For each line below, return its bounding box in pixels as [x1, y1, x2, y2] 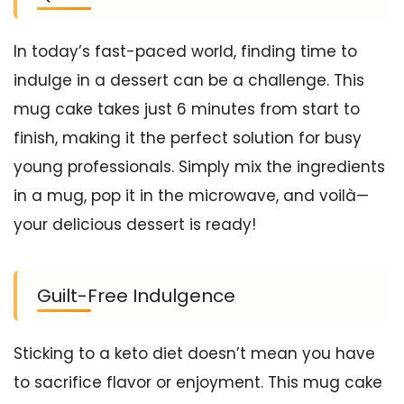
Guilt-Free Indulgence [37, 283, 235, 309]
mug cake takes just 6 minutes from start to [14, 98, 360, 121]
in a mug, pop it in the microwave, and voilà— [14, 185, 369, 207]
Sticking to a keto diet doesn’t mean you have [14, 343, 375, 365]
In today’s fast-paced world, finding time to [14, 41, 357, 63]
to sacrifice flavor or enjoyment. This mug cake [14, 372, 382, 394]
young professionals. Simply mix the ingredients [14, 156, 385, 179]
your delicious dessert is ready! [14, 214, 256, 236]
